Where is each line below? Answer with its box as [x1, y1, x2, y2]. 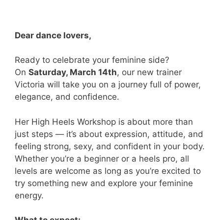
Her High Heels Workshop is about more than [15, 116, 193, 127]
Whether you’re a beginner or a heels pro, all [15, 153, 189, 164]
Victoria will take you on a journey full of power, [15, 80, 201, 90]
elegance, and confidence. [15, 92, 119, 102]
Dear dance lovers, [15, 30, 91, 40]
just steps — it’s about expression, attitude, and [15, 129, 203, 139]
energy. [15, 190, 44, 200]
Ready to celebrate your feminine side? [15, 55, 169, 65]
